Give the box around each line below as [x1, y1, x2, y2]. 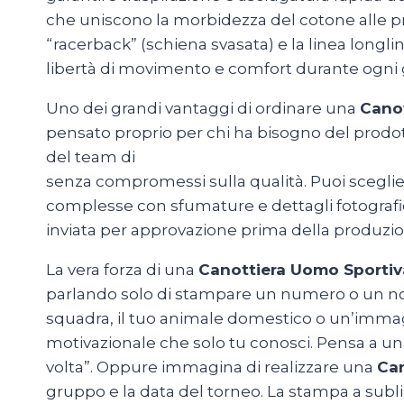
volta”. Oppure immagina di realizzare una [46, 358, 377, 377]
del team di [46, 148, 139, 167]
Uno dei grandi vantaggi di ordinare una [46, 99, 360, 118]
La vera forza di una [46, 261, 198, 280]
